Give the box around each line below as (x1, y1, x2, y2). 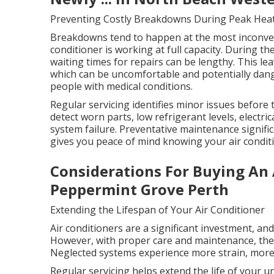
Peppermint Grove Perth (50, 179, 229, 199)
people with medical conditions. (50, 80, 193, 93)
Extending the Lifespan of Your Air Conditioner (50, 203, 265, 217)
